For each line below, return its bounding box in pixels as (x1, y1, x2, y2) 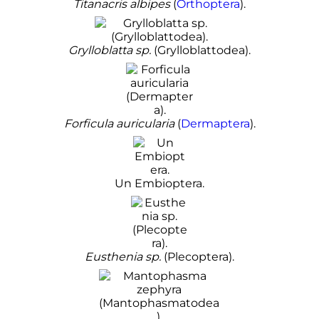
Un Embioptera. (115, 177, 204, 191)
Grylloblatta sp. (68, 43, 151, 58)
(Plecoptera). (161, 250, 234, 264)
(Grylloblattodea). (151, 43, 251, 58)
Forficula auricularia (63, 117, 174, 131)
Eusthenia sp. (85, 250, 161, 264)
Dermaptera (180, 117, 250, 131)
